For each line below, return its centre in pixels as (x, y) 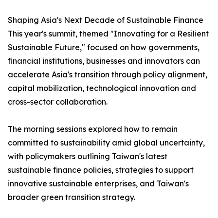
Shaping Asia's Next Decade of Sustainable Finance (106, 20)
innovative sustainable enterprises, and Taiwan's (98, 184)
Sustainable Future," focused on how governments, (104, 47)
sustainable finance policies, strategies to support (101, 170)
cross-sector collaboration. (58, 102)
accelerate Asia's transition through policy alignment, (108, 75)
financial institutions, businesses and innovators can (104, 61)
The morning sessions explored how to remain (93, 129)
